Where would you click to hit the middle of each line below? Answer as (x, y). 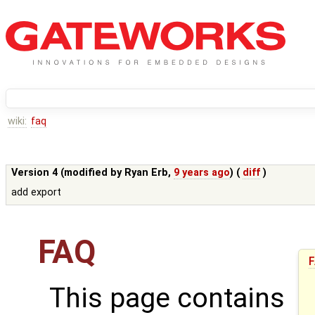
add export (37, 193)
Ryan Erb (147, 173)
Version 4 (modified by (68, 173)
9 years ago (202, 173)
